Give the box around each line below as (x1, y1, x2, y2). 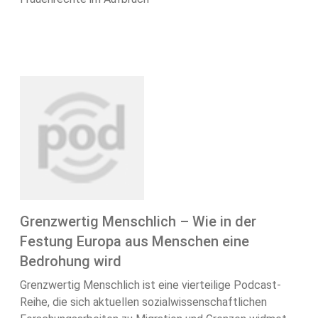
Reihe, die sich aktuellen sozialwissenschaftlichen (20, 295, 267, 309)
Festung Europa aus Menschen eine (20, 233, 249, 251)
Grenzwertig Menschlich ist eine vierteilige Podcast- (20, 278, 281, 292)
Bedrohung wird (20, 253, 121, 270)
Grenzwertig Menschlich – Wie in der (20, 213, 256, 231)
